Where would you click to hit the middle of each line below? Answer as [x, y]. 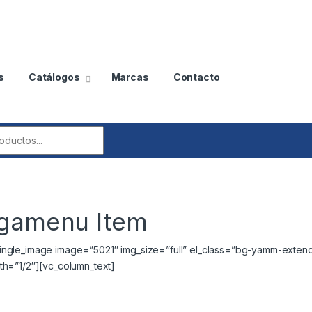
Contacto [196, 77]
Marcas [130, 77]
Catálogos [54, 77]
